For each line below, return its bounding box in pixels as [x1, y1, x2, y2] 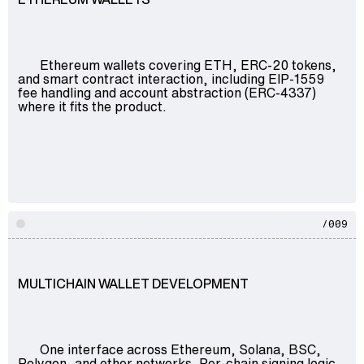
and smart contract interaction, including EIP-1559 [18, 68, 324, 89]
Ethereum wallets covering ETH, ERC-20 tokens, [39, 54, 336, 75]
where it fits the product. [18, 96, 167, 116]
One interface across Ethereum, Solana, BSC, [39, 339, 321, 359]
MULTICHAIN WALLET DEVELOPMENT [18, 274, 249, 292]
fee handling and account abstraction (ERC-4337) [18, 82, 316, 102]
